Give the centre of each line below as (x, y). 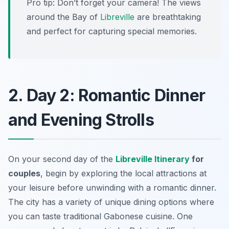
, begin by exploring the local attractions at (123, 173)
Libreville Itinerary (153, 159)
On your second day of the (62, 159)
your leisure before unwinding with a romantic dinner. (112, 187)
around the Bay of (63, 17)
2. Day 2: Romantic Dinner (107, 95)
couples (24, 173)
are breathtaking (168, 17)
